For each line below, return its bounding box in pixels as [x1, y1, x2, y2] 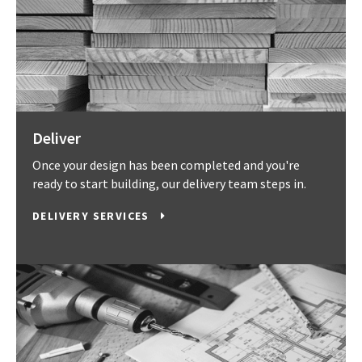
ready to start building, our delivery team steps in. [32, 175, 306, 192]
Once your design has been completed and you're [32, 157, 300, 174]
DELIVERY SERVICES [32, 208, 154, 224]
